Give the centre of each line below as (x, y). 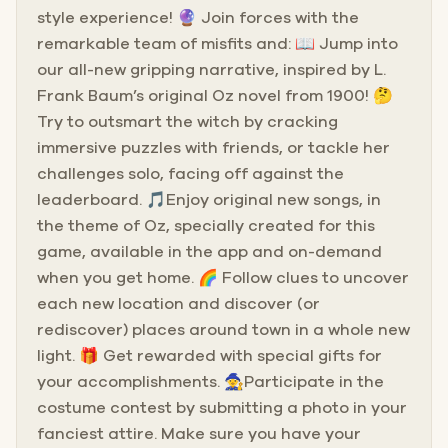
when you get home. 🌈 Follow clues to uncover (223, 277)
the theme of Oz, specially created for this (206, 225)
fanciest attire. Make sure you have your (199, 433)
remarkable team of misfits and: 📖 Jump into (217, 43)
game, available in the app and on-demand (209, 251)
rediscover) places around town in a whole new (223, 329)
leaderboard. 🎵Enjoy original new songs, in (209, 199)
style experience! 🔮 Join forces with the (198, 17)
